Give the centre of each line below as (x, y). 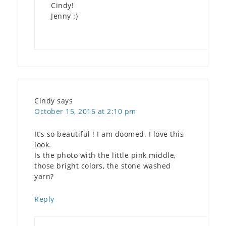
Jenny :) (64, 16)
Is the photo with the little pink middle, (105, 155)
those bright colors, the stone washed (103, 165)
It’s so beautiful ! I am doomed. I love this (109, 134)
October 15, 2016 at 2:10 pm (85, 111)
